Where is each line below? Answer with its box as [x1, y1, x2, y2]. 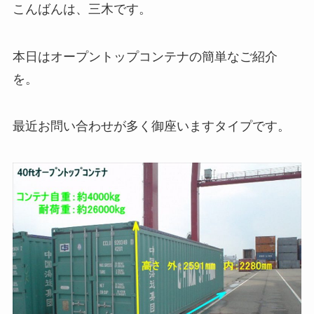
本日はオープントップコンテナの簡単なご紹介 [12, 49, 278, 64]
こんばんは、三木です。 [12, 1, 151, 16]
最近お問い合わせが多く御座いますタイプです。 [12, 119, 290, 134]
